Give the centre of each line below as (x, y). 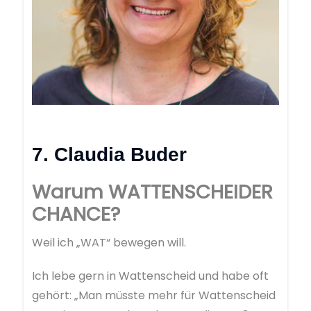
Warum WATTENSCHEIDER (152, 192)
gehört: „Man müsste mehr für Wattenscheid (154, 296)
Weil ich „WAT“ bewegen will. (109, 243)
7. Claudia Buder (109, 155)
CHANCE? (76, 215)
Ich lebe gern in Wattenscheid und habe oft (150, 276)
